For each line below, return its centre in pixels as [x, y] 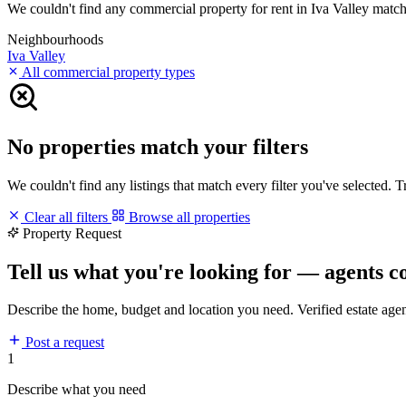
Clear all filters [66, 217]
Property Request [72, 233]
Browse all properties [188, 217]
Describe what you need [77, 390]
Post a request [63, 343]
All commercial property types [107, 72]
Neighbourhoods [55, 39]
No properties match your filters [158, 146]
